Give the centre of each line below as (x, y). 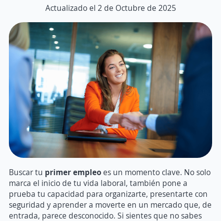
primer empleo (73, 172)
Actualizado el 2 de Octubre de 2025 (110, 8)
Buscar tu (27, 172)
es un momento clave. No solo (156, 172)
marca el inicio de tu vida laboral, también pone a (98, 183)
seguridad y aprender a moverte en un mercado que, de (110, 204)
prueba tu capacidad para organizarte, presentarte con (108, 194)
